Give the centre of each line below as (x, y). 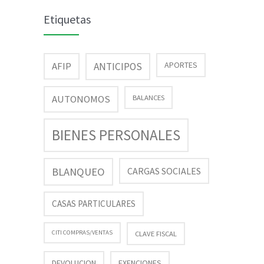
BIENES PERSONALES (116, 135)
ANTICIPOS (118, 67)
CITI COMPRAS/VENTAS (82, 232)
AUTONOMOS (81, 99)
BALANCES (148, 98)
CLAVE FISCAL (156, 234)
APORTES (181, 65)
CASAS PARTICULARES (94, 204)
